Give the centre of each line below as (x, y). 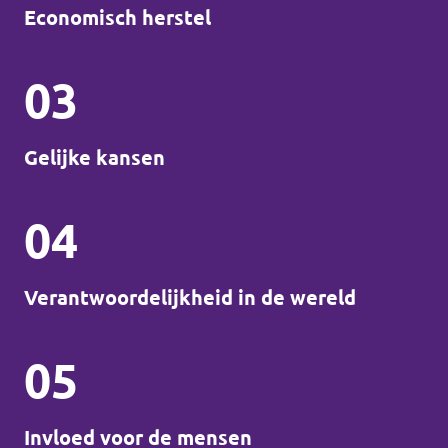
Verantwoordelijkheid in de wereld (190, 297)
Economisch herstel (117, 17)
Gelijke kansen (94, 157)
